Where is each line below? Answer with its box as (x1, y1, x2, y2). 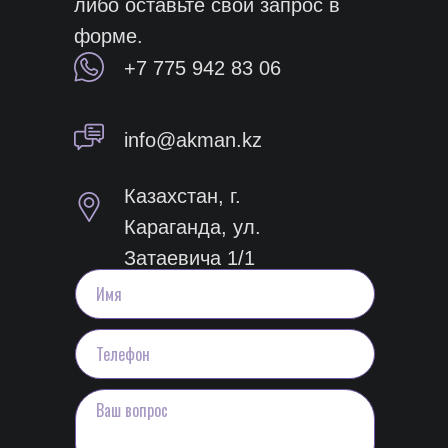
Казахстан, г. (124, 185, 241, 207)
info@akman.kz (124, 129, 262, 151)
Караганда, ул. (124, 216, 261, 238)
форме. (74, 25, 143, 47)
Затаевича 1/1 (124, 247, 255, 269)
